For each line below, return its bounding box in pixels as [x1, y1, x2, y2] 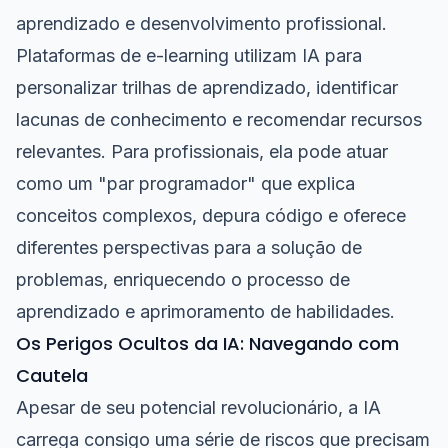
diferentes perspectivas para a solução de [16, 237, 362, 258]
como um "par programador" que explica [16, 173, 355, 194]
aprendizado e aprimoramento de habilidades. [16, 301, 395, 322]
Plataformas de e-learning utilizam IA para [16, 45, 362, 66]
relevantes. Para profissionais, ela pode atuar [16, 141, 388, 162]
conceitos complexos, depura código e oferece [16, 205, 406, 226]
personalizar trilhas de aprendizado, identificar [16, 77, 398, 98]
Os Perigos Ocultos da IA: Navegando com [16, 331, 399, 356]
